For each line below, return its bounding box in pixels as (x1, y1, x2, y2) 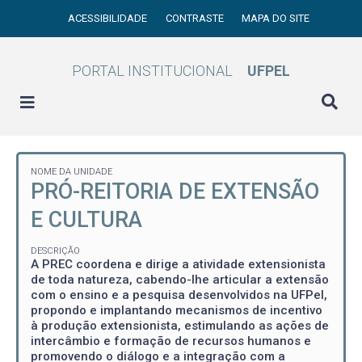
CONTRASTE (165, 12, 226, 24)
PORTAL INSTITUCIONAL (72, 62, 233, 79)
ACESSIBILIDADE (68, 12, 150, 24)
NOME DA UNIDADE (31, 166, 112, 177)
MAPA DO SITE (242, 12, 310, 24)
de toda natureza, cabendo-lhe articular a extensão (31, 271, 329, 287)
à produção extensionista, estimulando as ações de (31, 318, 329, 333)
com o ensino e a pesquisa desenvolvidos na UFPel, (31, 287, 327, 302)
